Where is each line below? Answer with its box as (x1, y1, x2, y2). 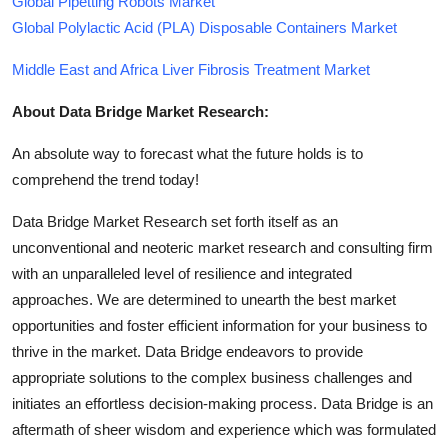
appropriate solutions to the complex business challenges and (12, 368, 412, 386)
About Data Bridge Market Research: (12, 102, 269, 120)
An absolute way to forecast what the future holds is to (12, 144, 363, 162)
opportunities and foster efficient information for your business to (12, 316, 427, 334)
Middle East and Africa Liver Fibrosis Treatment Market (12, 60, 370, 78)
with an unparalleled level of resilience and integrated (12, 264, 352, 282)
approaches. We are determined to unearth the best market (12, 290, 396, 308)
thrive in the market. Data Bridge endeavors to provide (12, 342, 363, 360)
